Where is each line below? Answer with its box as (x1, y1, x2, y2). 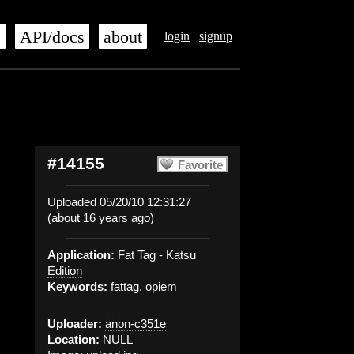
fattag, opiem (107, 280, 177, 293)
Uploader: (47, 317, 102, 330)
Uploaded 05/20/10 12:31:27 (47, 195, 191, 209)
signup (199, 29, 232, 43)
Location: (47, 333, 100, 346)
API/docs (20, 28, 85, 47)
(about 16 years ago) (47, 211, 154, 224)
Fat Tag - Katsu (118, 248, 196, 262)
